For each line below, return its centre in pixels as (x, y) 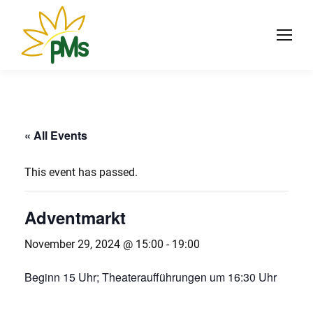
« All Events (56, 135)
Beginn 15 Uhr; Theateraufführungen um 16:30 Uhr (151, 277)
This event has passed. (81, 172)
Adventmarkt (75, 217)
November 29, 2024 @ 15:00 (94, 244)
